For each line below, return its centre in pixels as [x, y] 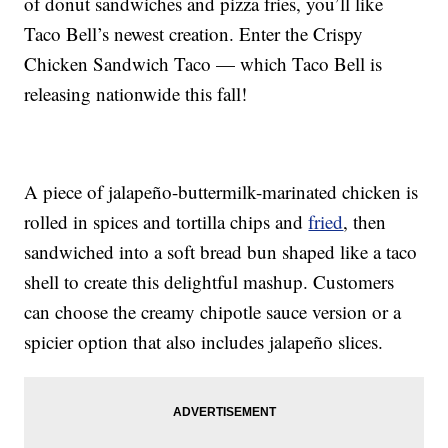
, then [365, 222]
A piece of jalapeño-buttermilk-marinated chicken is [221, 192]
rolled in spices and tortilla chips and [166, 222]
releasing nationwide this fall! [136, 94]
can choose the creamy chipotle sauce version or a [213, 312]
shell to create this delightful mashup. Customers [209, 282]
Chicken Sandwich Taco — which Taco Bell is [203, 64]
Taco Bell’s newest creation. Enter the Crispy [194, 34]
